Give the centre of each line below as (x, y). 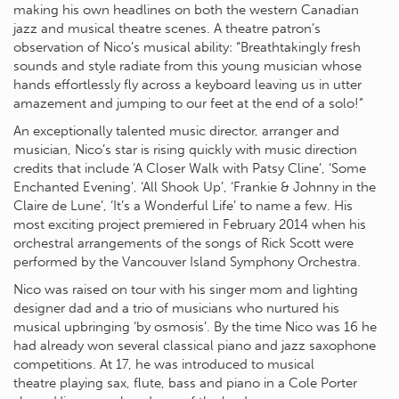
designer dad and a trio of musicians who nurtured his (176, 309)
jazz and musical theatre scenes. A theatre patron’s (167, 29)
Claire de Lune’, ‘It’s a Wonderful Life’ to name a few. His (183, 206)
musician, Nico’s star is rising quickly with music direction (185, 150)
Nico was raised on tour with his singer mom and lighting (186, 290)
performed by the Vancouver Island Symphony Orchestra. (187, 262)
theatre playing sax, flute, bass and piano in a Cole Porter (185, 383)
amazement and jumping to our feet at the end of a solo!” (188, 104)
